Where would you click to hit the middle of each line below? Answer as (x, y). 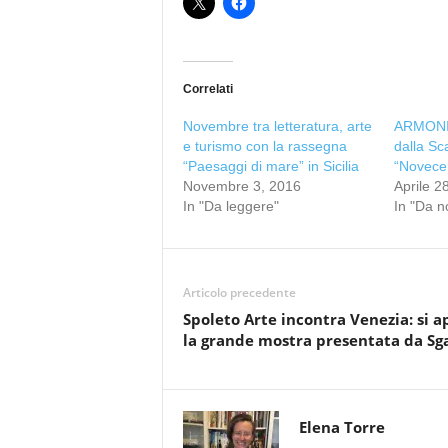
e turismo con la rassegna (264, 146)
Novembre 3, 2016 (241, 186)
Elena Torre (341, 427)
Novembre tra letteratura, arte (277, 126)
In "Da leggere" (230, 206)
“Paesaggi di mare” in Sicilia (270, 166)
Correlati (207, 89)
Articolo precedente (239, 292)
